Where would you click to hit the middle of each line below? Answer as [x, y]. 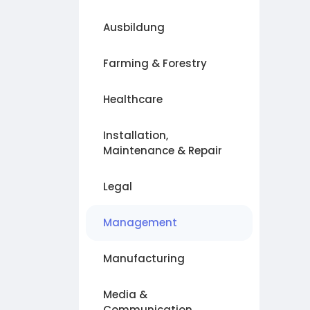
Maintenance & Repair [163, 151]
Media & [125, 294]
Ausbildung [134, 27]
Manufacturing [144, 258]
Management [140, 222]
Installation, [136, 135]
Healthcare [133, 99]
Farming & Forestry [155, 63]
